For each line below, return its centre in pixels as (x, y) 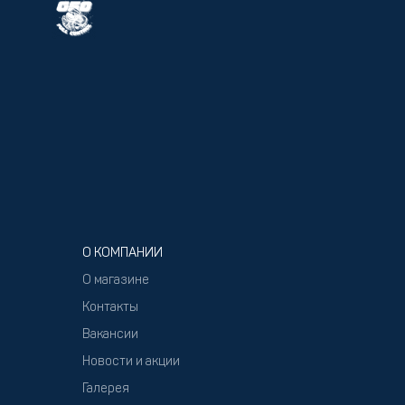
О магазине (116, 281)
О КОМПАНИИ (122, 254)
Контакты (110, 308)
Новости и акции (131, 362)
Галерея (106, 389)
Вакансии (110, 335)
